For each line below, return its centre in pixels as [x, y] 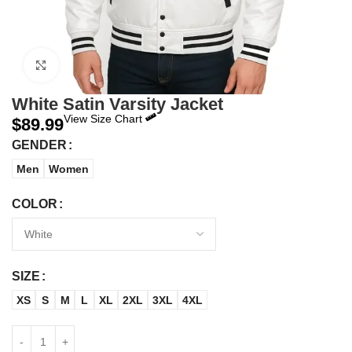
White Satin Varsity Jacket [117, 104]
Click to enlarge [97, 66]
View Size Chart [104, 119]
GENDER [39, 145]
